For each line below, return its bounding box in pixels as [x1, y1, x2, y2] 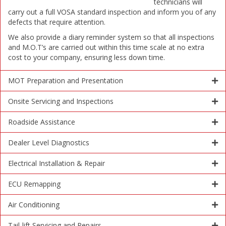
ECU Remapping [8, 179, 61, 189]
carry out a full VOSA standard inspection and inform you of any [8, 7, 216, 17]
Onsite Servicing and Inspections [8, 96, 114, 106]
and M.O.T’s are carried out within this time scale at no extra [8, 42, 204, 52]
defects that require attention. [8, 17, 105, 27]
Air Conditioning [8, 200, 60, 210]
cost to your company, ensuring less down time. [8, 52, 165, 63]
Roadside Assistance [8, 117, 75, 127]
